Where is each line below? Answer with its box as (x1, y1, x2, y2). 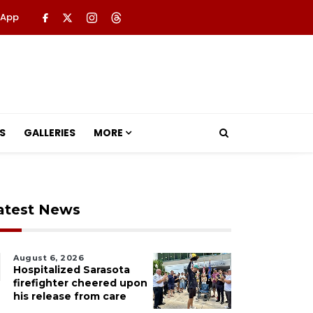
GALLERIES (23, 126, 75, 140)
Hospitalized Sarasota (13, 263, 130, 276)
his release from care (13, 290, 126, 303)
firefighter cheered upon (13, 277, 147, 289)
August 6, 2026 (13, 253, 84, 263)
